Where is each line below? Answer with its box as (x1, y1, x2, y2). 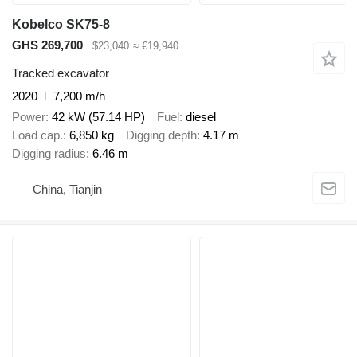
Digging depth (126, 128, 197, 143)
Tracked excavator (12, 65, 109, 80)
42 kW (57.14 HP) (52, 110, 145, 124)
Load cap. (12, 128, 63, 143)
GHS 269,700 (12, 38, 83, 53)
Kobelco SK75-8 (12, 18, 110, 32)
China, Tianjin (33, 182, 102, 196)
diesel (186, 110, 216, 124)
